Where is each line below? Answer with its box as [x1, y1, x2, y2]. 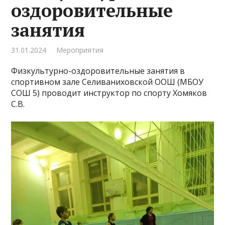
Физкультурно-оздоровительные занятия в [11, 65, 185, 76]
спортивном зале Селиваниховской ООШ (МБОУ [11, 76, 204, 87]
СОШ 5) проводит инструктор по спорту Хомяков [11, 87, 207, 98]
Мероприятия [56, 45, 104, 55]
